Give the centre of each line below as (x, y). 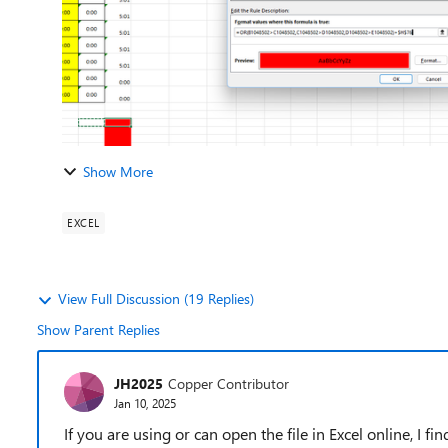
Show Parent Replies (98, 329)
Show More (118, 171)
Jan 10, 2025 (145, 402)
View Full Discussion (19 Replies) (156, 298)
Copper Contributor (228, 383)
